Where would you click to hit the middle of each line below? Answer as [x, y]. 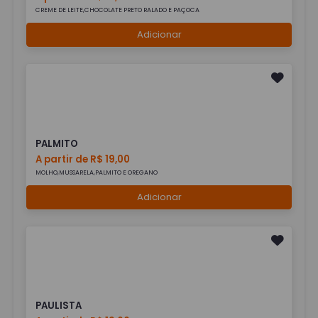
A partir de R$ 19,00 [83, 159]
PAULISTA [59, 306]
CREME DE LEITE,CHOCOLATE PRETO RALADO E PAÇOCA [118, 10]
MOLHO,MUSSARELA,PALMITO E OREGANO [97, 172]
